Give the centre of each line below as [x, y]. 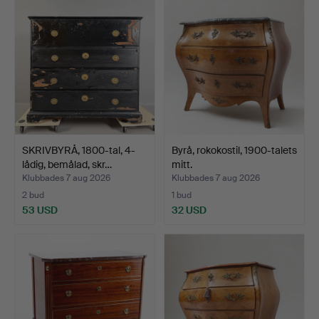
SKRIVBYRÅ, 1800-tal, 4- [79, 150]
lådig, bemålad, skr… [67, 164]
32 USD [189, 210]
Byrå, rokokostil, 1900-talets [234, 150]
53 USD [40, 210]
